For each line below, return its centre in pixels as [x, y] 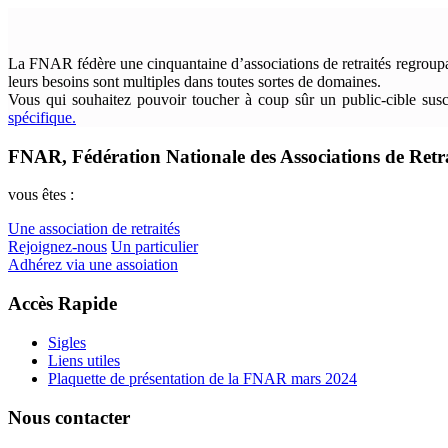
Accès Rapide [62, 304]
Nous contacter [69, 417]
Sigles [67, 342]
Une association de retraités [94, 229]
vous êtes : [41, 195]
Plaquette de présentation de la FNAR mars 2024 [202, 378]
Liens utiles [84, 360]
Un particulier [154, 247]
